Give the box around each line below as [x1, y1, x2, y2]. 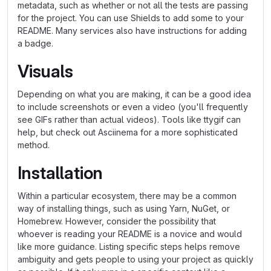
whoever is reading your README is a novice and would [18, 229, 242, 239]
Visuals [18, 61, 73, 82]
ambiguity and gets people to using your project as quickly [18, 254, 253, 264]
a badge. [18, 38, 53, 48]
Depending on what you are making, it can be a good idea [18, 89, 251, 99]
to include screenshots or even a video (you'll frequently [18, 102, 248, 112]
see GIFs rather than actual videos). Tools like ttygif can [18, 114, 241, 125]
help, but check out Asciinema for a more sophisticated [18, 127, 238, 137]
